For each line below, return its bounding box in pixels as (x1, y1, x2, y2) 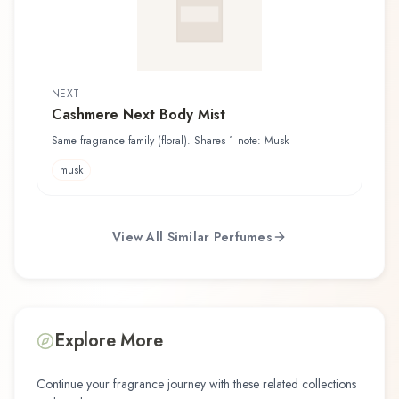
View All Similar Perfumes (112, 227, 273, 246)
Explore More (54, 328, 163, 354)
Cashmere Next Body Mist (52, 104, 225, 126)
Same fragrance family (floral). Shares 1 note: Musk (52, 133, 289, 150)
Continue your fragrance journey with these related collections (37, 375, 356, 394)
